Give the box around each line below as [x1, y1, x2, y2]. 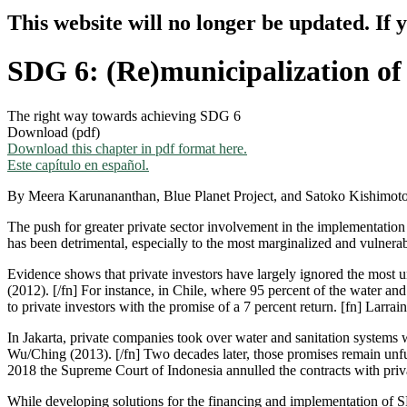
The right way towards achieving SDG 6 [7, 107, 241, 124]
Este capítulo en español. [7, 156, 149, 173]
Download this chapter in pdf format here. [7, 140, 247, 156]
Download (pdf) [7, 124, 100, 140]
